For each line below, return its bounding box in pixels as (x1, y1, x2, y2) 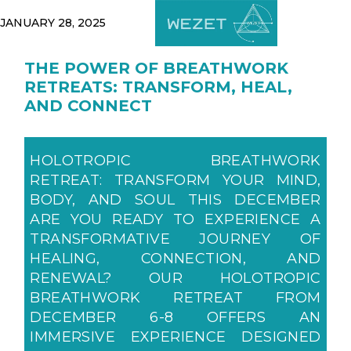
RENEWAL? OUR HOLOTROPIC (30, 270, 321, 287)
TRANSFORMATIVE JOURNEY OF (30, 230, 321, 248)
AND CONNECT (24, 96, 153, 115)
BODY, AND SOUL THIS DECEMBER (30, 191, 321, 208)
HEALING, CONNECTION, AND (30, 250, 321, 267)
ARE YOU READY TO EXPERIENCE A (30, 211, 321, 228)
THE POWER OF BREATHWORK (24, 59, 289, 78)
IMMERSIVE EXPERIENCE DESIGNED (30, 328, 321, 346)
